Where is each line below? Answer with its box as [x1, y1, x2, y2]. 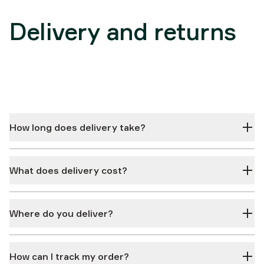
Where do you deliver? [9, 207, 113, 219]
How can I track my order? [9, 250, 129, 262]
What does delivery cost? [9, 164, 127, 176]
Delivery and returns [9, 17, 236, 46]
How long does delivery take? [9, 121, 146, 133]
